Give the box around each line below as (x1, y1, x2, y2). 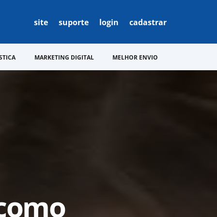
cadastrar (129, 17, 167, 28)
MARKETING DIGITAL (34, 53, 94, 62)
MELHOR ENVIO (112, 53, 158, 62)
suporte (59, 17, 89, 28)
